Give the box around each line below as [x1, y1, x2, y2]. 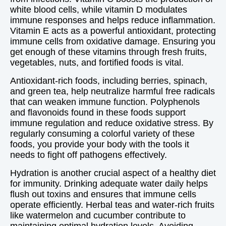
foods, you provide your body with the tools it [10, 139, 189, 149]
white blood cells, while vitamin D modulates [10, 5, 187, 15]
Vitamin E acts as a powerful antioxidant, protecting [10, 26, 216, 36]
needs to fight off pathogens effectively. [10, 150, 167, 160]
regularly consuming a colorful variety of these [10, 129, 195, 139]
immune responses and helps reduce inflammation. [10, 15, 215, 25]
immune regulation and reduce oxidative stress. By [10, 118, 213, 128]
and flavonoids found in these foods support [10, 107, 186, 118]
